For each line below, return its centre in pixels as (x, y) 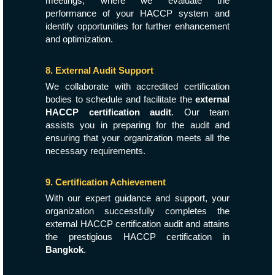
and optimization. (79, 39)
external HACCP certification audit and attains (137, 224)
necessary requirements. (95, 151)
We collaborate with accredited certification (137, 86)
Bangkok (64, 250)
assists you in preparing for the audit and (137, 125)
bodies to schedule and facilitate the (120, 99)
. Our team (200, 112)
